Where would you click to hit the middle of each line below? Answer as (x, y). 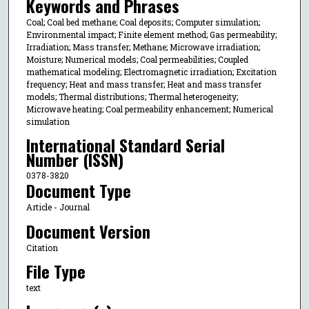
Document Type (78, 191)
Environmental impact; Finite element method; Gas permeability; (151, 34)
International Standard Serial (125, 145)
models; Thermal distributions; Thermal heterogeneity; (132, 96)
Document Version (88, 231)
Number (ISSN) (74, 160)
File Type (56, 271)
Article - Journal (58, 207)
